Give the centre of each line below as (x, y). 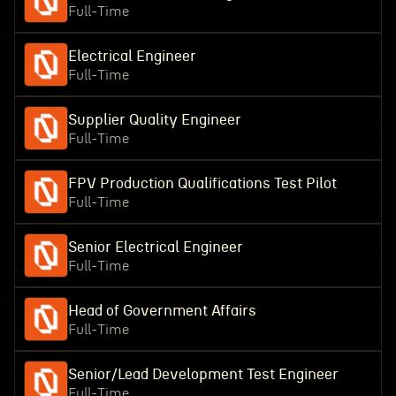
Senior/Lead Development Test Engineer (203, 374)
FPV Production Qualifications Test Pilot (202, 183)
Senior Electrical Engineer (155, 247)
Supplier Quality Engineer (154, 120)
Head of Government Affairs (162, 311)
